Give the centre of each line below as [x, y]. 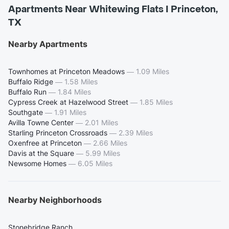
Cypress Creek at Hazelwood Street [68, 102]
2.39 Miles [136, 133]
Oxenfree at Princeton [45, 143]
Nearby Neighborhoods [55, 200]
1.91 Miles [70, 112]
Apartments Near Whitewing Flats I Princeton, [113, 10]
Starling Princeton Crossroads [58, 133]
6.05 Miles [95, 164]
